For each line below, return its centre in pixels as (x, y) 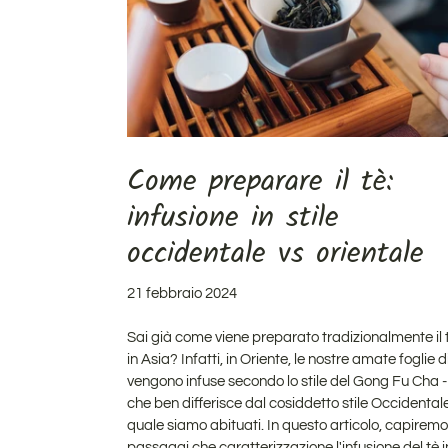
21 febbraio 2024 (182, 293)
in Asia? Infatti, (175, 359)
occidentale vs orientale (275, 253)
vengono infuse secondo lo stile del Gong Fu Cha (283, 381)
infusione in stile (233, 217)
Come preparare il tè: (260, 181)
